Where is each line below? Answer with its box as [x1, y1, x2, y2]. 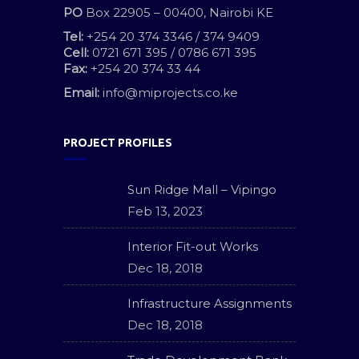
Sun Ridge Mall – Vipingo [127, 182, 276, 197]
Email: [63, 85, 99, 100]
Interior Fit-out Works [127, 239, 258, 254]
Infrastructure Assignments [127, 296, 292, 311]
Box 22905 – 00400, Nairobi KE [83, 5, 273, 20]
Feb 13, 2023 [127, 204, 203, 219]
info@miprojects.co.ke [103, 85, 238, 100]
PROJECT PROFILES [63, 136, 172, 149]
